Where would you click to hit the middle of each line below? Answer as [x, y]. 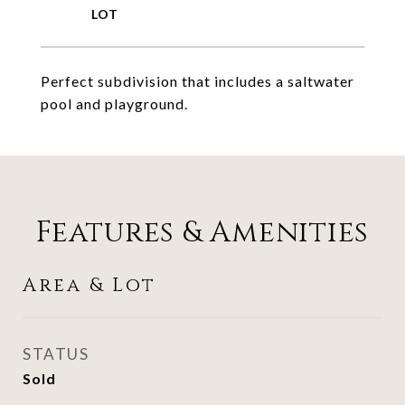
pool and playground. [114, 104]
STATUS [56, 354]
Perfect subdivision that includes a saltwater [198, 81]
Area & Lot [89, 286]
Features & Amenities [202, 233]
